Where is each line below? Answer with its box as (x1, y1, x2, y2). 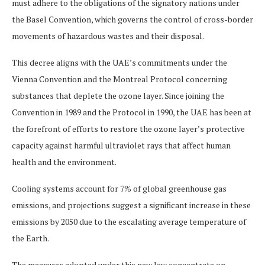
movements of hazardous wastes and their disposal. (12, 30, 204, 41)
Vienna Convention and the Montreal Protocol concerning (12, 73, 227, 85)
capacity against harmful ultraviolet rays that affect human (12, 140, 231, 151)
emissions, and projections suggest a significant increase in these (12, 199, 251, 211)
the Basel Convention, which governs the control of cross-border (12, 14, 253, 25)
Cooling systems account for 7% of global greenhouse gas (12, 183, 227, 194)
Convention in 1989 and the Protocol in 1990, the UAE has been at (12, 106, 251, 118)
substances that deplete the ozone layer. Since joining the (12, 90, 224, 101)
